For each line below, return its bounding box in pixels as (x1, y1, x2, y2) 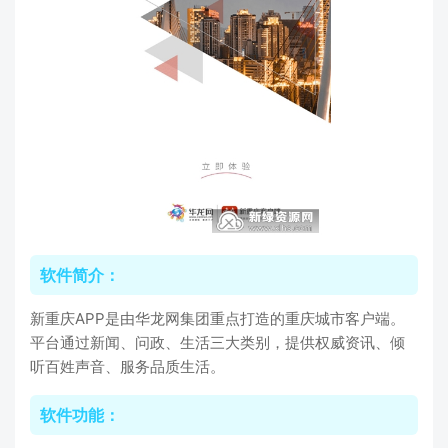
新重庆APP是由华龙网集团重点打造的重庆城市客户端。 (30, 309, 405, 328)
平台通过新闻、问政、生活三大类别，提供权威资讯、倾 (30, 333, 405, 352)
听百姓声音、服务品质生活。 (30, 357, 225, 376)
